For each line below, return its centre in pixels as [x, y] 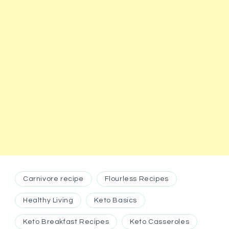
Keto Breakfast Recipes [66, 222]
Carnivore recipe [53, 179]
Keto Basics [116, 200]
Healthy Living [48, 200]
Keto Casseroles [160, 222]
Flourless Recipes [136, 179]
